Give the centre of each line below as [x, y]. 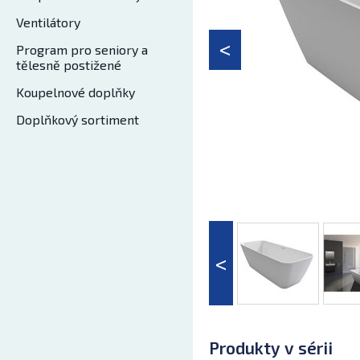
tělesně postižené [69, 65]
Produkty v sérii [271, 348]
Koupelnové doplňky [76, 92]
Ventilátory [48, 22]
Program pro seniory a [82, 49]
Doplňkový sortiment [78, 119]
